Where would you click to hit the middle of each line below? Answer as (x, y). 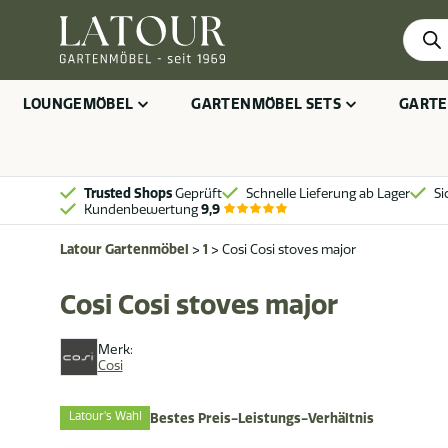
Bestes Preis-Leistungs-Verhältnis (262, 417)
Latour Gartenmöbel (124, 249)
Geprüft (197, 192)
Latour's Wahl (105, 416)
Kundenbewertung (142, 208)
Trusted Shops (128, 192)
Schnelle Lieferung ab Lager (328, 192)
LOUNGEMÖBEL (78, 104)
